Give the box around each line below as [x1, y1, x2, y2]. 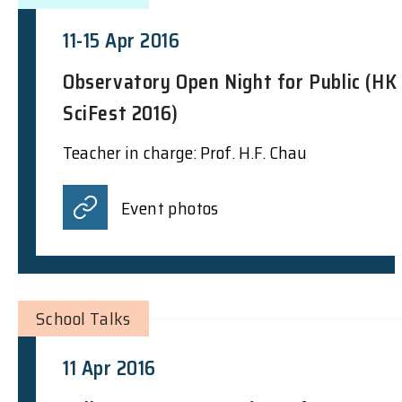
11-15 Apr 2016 [63, 24, 179, 57]
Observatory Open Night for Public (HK [63, 66, 398, 98]
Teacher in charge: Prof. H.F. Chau [63, 137, 307, 167]
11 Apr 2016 [63, 352, 156, 384]
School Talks [36, 303, 131, 333]
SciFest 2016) [63, 97, 179, 129]
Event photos [121, 193, 219, 223]
